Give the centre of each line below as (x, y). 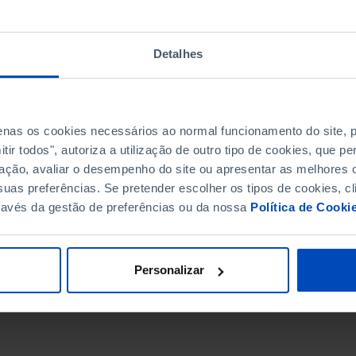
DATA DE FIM (97, 209)
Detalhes (178, 53)
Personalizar (169, 270)
